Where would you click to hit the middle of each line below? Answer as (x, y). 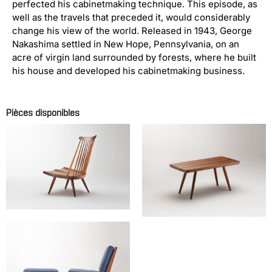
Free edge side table (192, 228)
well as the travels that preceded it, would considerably (131, 17)
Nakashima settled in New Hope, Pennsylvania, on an (126, 44)
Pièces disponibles (43, 113)
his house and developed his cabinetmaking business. (128, 71)
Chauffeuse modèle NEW (65, 221)
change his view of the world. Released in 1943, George (132, 31)
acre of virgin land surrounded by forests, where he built (134, 57)
